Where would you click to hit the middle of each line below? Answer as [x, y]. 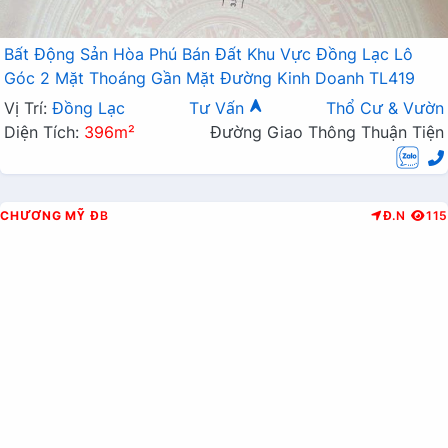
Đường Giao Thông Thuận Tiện [327, 132]
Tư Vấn [218, 108]
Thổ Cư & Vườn [385, 108]
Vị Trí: [28, 108]
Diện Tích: [44, 132]
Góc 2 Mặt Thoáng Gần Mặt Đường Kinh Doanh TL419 [209, 78]
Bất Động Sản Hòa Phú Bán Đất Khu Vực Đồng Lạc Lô [208, 54]
